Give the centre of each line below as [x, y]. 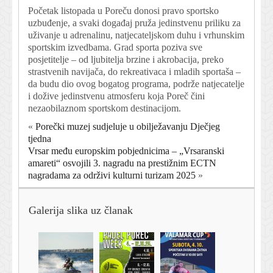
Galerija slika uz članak [81, 211]
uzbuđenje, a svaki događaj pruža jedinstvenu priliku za [134, 23]
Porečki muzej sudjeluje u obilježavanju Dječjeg [128, 127]
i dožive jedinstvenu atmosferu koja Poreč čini [116, 96]
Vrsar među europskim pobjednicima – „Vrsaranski [126, 151]
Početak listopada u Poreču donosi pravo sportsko [123, 11]
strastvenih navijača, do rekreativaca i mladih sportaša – [134, 72]
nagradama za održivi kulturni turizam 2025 [112, 175]
